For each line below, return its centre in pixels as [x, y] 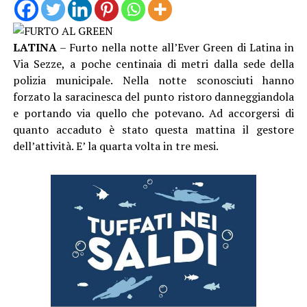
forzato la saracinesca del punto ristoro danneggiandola [153, 96]
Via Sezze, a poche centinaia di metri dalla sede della [153, 63]
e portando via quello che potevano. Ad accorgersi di [153, 113]
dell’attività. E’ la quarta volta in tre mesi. [115, 146]
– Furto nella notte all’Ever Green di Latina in [175, 47]
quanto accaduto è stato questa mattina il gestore [153, 129]
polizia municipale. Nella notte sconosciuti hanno [153, 80]
